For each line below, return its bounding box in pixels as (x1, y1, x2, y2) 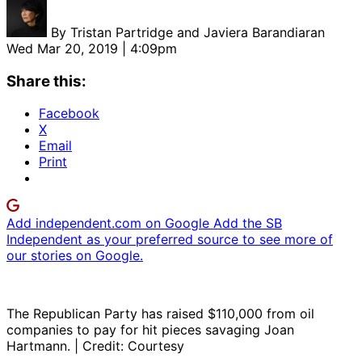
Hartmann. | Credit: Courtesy (6, 338, 184, 355)
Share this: (6, 71, 86, 90)
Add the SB (213, 215, 282, 232)
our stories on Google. (6, 247, 143, 264)
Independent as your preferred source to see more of (6, 231, 333, 248)
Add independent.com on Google (6, 215, 213, 232)
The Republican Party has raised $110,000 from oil (6, 305, 314, 322)
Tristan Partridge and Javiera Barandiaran (70, 23, 325, 40)
